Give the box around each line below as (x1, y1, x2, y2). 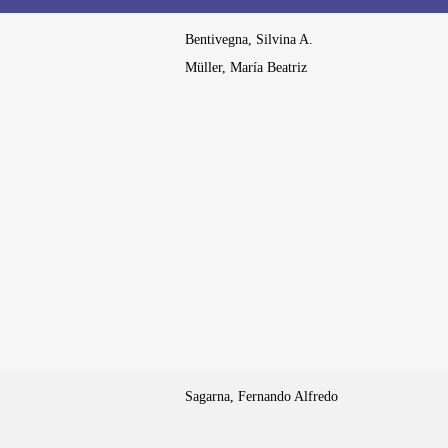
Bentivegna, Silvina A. (185, 32, 313, 48)
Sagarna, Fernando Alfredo (185, 389, 338, 405)
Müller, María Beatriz (185, 60, 307, 76)
